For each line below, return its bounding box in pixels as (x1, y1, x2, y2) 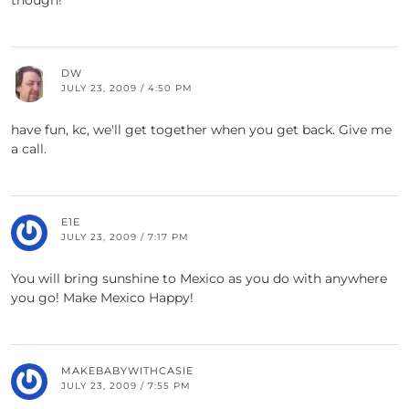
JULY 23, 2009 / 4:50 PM (61, 82, 193, 95)
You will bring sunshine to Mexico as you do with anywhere (11, 270, 387, 288)
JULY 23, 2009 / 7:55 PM (61, 380, 191, 393)
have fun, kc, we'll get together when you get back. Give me (11, 121, 392, 139)
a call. (11, 141, 47, 158)
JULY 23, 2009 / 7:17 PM (61, 231, 189, 244)
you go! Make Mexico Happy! (11, 289, 194, 307)
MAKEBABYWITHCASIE (61, 364, 194, 378)
